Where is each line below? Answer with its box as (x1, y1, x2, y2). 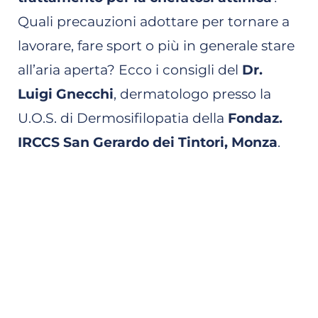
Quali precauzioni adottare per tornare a (18, 13, 290, 31)
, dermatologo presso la (114, 86, 271, 103)
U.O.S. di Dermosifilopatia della (18, 110, 228, 127)
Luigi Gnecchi (18, 86, 114, 103)
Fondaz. (228, 110, 283, 127)
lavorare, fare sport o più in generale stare (18, 38, 295, 55)
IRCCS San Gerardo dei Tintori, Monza (18, 134, 278, 151)
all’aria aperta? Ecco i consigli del (18, 62, 242, 79)
